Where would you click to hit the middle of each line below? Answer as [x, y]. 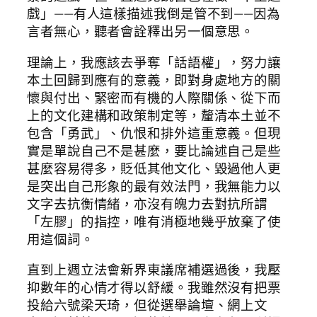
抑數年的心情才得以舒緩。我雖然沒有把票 [154, 288]
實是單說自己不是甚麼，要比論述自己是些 [154, 150]
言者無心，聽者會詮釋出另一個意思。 [141, 31]
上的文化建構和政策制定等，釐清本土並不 [154, 115]
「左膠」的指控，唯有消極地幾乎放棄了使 [154, 221]
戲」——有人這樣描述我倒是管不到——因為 [154, 14]
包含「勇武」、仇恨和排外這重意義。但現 [154, 133]
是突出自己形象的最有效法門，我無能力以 [154, 186]
